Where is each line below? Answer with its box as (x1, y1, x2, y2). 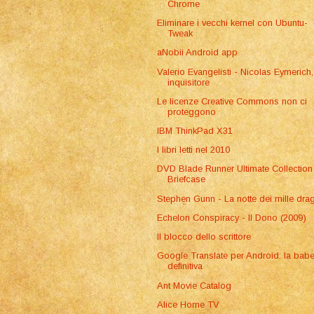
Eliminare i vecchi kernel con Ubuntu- (157, 18, 308, 29)
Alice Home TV (157, 299, 220, 310)
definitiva (168, 261, 203, 272)
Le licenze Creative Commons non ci (157, 95, 308, 107)
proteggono (168, 106, 217, 117)
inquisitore (168, 76, 210, 88)
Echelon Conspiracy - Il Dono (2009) (157, 212, 307, 223)
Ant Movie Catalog (157, 280, 232, 291)
